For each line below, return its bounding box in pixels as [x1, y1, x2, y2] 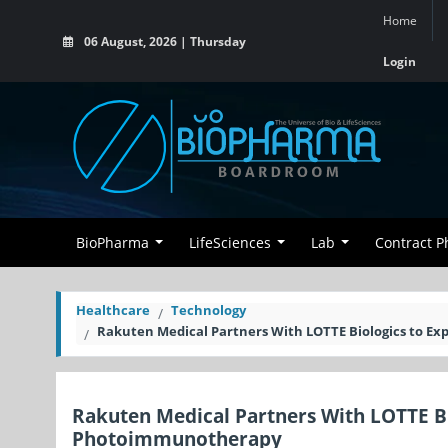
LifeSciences [189, 233, 271, 252]
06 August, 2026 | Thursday [81, 33, 246, 49]
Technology [171, 301, 246, 319]
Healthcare [76, 301, 150, 319]
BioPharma [76, 233, 149, 252]
